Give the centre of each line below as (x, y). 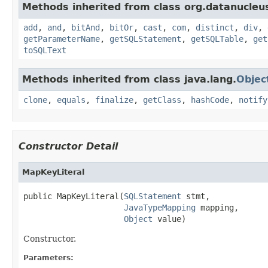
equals (71, 100)
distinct (215, 27)
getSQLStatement (145, 39)
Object (138, 219)
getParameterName (62, 39)
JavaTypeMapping (160, 207)
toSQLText (45, 50)
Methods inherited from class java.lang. (129, 79)
